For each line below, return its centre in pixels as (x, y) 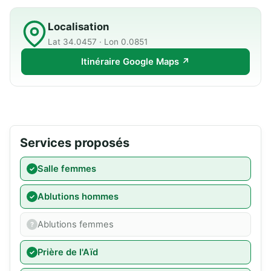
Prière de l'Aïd (68, 253)
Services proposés (75, 143)
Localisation (78, 27)
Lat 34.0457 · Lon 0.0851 (98, 42)
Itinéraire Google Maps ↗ (135, 62)
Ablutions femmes (76, 225)
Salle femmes (67, 169)
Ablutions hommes (78, 197)
